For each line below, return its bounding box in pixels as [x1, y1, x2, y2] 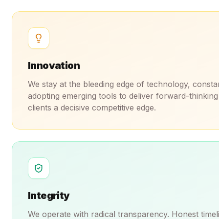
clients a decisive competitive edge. [28, 103, 156, 112]
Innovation [28, 60, 80, 71]
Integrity [28, 190, 70, 201]
